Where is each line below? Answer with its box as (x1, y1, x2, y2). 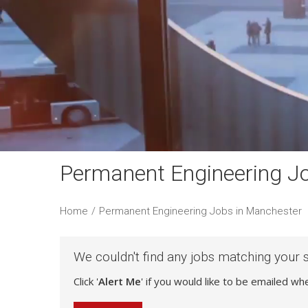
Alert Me (98, 274, 141, 289)
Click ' (74, 274, 98, 289)
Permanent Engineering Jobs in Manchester (99, 205, 302, 218)
